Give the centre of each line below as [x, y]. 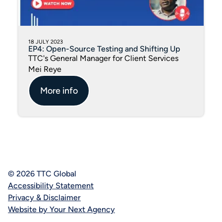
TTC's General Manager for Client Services [104, 58]
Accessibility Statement [51, 186]
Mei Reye [45, 69]
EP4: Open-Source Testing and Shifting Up [105, 49]
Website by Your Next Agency [61, 210]
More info [59, 90]
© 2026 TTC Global [42, 174]
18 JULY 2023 [46, 42]
